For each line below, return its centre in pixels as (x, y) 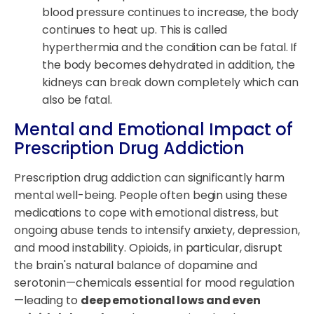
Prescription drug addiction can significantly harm (149, 178)
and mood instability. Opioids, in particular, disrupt (148, 248)
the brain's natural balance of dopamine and (136, 266)
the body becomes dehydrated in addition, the (169, 65)
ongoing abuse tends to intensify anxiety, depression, (157, 231)
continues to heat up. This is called (135, 30)
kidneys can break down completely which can (170, 83)
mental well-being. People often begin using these (151, 196)
